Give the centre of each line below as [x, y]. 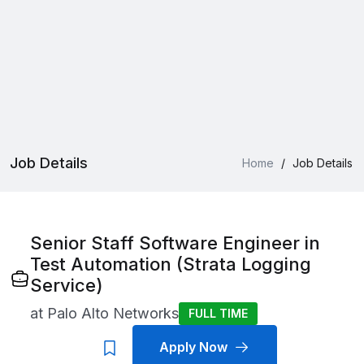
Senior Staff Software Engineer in [175, 243]
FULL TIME [218, 313]
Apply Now [193, 347]
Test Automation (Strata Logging [170, 264]
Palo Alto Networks [113, 313]
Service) [66, 285]
